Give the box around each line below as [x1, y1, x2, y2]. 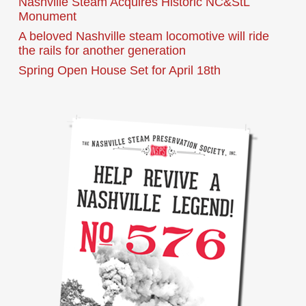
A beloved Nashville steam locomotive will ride [18, 29, 269, 44]
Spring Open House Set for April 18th [18, 64, 221, 78]
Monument [18, 10, 76, 24]
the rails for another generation [18, 44, 186, 58]
